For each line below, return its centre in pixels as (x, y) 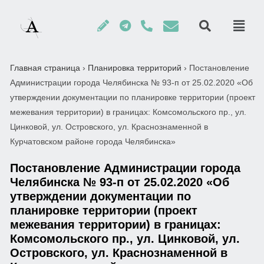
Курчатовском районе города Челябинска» (93, 141)
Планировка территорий (135, 68)
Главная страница (45, 68)
